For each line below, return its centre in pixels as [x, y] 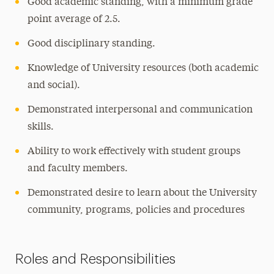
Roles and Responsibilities [95, 259]
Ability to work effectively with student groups [134, 152]
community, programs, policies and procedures [136, 210]
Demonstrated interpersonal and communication [140, 110]
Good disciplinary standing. [91, 44]
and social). [54, 86]
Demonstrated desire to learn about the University [142, 193]
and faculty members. [77, 169]
